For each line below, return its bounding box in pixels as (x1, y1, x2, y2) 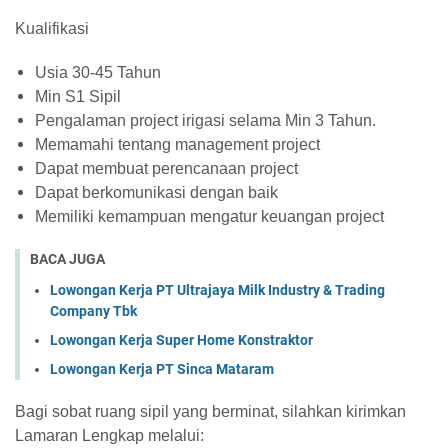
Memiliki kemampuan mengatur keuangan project (35, 208, 384, 225)
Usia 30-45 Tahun (35, 64, 161, 81)
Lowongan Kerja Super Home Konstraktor (50, 331, 313, 348)
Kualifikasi (15, 20, 89, 37)
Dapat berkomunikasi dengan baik (35, 184, 278, 201)
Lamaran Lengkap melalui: (15, 426, 204, 444)
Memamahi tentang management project (35, 136, 320, 153)
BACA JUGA (30, 251, 105, 267)
